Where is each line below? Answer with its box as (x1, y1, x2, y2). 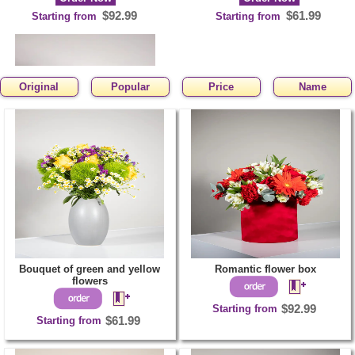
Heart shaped (52, 178, 127, 191)
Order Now (59, 214, 112, 227)
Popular (110, 80, 150, 93)
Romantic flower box (214, 262, 316, 275)
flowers (71, 274, 108, 287)
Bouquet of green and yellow (19, 262, 161, 275)
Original (19, 80, 59, 93)
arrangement (50, 194, 121, 207)
